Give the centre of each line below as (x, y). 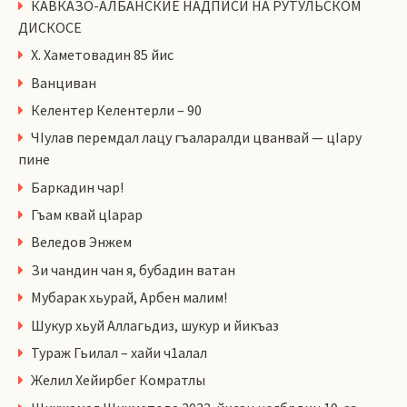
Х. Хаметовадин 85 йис (102, 55)
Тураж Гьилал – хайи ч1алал (119, 353)
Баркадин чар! (77, 187)
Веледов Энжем (81, 242)
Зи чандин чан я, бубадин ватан (133, 269)
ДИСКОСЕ (50, 27)
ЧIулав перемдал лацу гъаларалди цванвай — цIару (196, 138)
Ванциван (64, 82)
